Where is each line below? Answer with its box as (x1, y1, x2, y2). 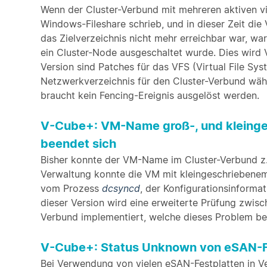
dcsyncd (102, 182, 140, 194)
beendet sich (41, 136, 116, 151)
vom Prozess (41, 182, 102, 194)
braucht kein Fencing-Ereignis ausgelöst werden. (41, 89, 259, 101)
